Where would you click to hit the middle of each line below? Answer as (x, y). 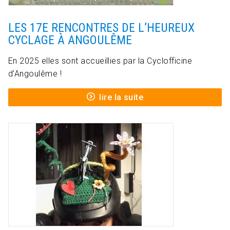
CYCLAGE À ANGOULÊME (70, 40)
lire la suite (121, 98)
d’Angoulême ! (35, 74)
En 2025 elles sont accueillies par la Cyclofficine (100, 61)
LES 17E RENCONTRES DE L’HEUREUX (101, 28)
